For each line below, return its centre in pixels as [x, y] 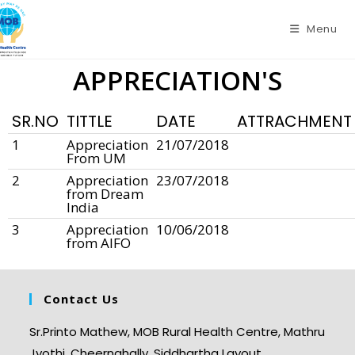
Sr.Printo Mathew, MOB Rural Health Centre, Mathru [177, 332]
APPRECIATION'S [177, 80]
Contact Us [82, 299]
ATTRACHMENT [294, 121]
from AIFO [99, 243]
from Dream [105, 194]
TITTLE [90, 121]
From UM [96, 158]
